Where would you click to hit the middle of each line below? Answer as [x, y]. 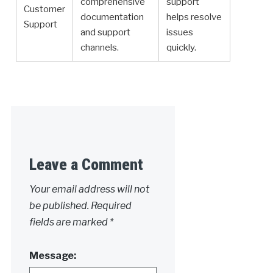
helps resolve [194, 17]
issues [179, 33]
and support [105, 33]
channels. [99, 48]
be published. [59, 205]
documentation [112, 17]
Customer [44, 9]
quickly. [181, 48]
